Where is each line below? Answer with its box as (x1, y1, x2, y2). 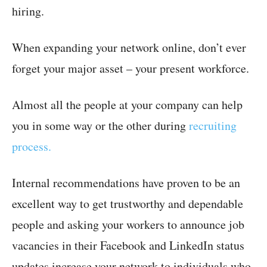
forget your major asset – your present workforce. (12, 60, 249, 76)
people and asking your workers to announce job (12, 216, 244, 232)
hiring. (12, 2, 44, 19)
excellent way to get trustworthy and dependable (12, 195, 243, 212)
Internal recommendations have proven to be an (12, 174, 240, 191)
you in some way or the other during (12, 117, 189, 133)
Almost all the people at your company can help (12, 96, 243, 113)
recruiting (189, 117, 237, 133)
